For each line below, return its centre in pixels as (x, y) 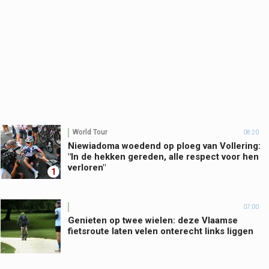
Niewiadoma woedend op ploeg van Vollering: (164, 146)
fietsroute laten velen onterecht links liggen (161, 231)
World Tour (90, 132)
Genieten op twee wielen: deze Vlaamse (153, 220)
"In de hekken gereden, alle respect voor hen (163, 156)
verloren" (87, 167)
